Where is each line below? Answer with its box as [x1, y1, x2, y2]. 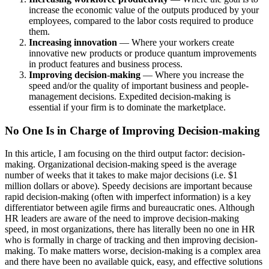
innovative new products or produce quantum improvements [29, 47, 256, 58]
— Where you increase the [141, 69, 244, 80]
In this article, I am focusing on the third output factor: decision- [5, 148, 245, 159]
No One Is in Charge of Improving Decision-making [5, 124, 260, 137]
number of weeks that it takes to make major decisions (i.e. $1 [5, 170, 238, 181]
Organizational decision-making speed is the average [38, 159, 237, 170]
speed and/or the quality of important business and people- [29, 80, 249, 91]
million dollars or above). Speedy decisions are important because [5, 181, 252, 192]
